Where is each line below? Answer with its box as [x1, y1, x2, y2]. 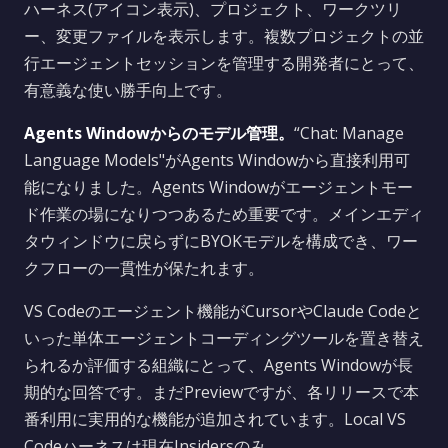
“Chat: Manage [294, 122, 404, 144]
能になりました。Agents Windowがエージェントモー [24, 176, 413, 198]
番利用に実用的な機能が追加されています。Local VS [24, 408, 406, 430]
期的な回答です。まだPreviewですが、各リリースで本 [24, 381, 419, 403]
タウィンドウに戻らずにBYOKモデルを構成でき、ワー [24, 230, 418, 252]
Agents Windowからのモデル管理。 [24, 122, 294, 144]
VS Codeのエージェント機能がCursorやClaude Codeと [24, 300, 422, 322]
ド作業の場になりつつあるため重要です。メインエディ [24, 203, 424, 225]
